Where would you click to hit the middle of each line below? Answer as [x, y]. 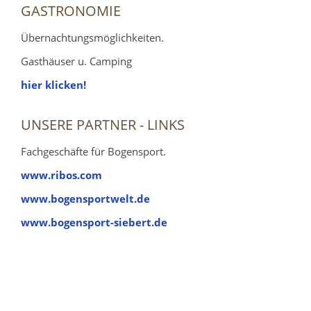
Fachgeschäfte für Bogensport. [93, 151]
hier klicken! [53, 84]
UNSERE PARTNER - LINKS [103, 124]
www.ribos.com [61, 175]
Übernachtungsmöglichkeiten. [92, 37]
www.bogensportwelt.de [85, 198]
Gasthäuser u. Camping [76, 61]
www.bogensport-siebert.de [94, 222]
